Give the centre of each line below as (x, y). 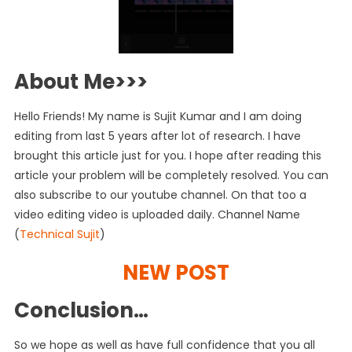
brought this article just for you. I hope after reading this (167, 155)
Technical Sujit (59, 234)
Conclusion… (81, 310)
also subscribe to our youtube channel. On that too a (160, 194)
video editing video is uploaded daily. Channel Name (157, 214)
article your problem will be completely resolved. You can (171, 175)
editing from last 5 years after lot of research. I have (157, 136)
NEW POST (176, 272)
